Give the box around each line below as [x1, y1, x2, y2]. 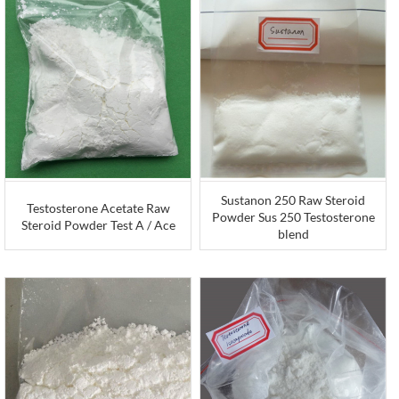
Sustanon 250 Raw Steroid [221, 191, 366, 208]
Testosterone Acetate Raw [26, 199, 170, 216]
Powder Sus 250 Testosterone [211, 208, 375, 224]
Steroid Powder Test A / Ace [20, 216, 175, 232]
